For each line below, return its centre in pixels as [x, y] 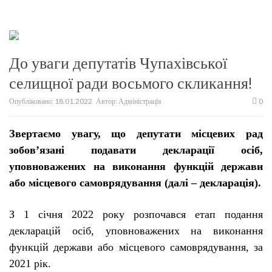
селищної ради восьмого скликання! [131, 83]
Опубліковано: [32, 101]
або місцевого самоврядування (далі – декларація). [135, 183]
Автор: [107, 101]
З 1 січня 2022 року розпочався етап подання [136, 214]
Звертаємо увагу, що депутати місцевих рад [136, 134]
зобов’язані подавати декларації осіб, [136, 150]
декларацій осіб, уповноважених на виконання [136, 231]
